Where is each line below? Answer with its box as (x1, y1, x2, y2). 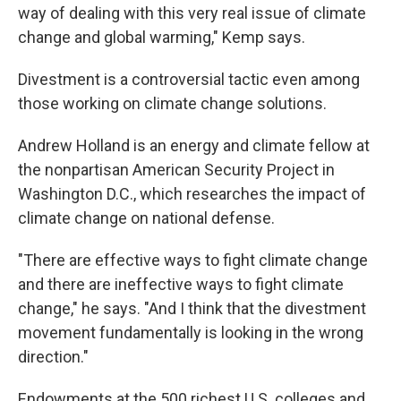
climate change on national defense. (18, 208, 275, 227)
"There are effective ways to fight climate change (18, 250, 368, 269)
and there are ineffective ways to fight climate (18, 274, 344, 294)
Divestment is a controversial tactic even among (18, 69, 360, 89)
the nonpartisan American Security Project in (18, 159, 335, 179)
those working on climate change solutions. (18, 93, 327, 113)
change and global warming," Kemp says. (18, 27, 305, 47)
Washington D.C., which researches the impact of (18, 183, 366, 203)
